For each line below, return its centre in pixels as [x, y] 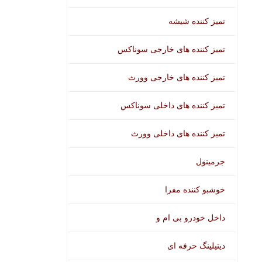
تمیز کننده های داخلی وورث [178, 134]
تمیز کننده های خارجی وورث [177, 77]
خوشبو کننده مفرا [195, 190]
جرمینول [211, 162]
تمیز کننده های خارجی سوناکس [171, 49]
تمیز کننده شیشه [197, 21]
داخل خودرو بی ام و [191, 218]
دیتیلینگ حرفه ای [196, 246]
